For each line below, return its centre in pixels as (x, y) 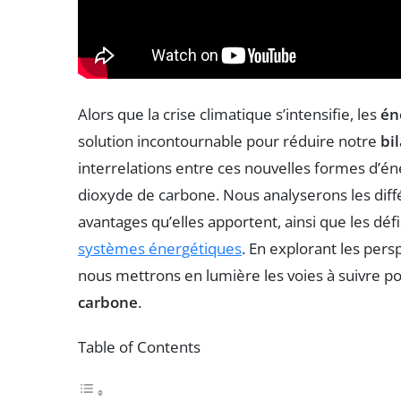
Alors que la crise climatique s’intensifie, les (229, 115)
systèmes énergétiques (160, 249)
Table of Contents (139, 347)
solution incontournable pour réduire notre (229, 141)
